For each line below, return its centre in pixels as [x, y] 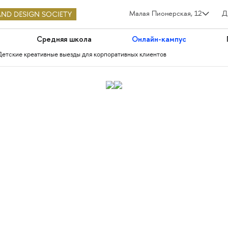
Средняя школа [64, 39]
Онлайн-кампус [159, 39]
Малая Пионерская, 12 [165, 14]
